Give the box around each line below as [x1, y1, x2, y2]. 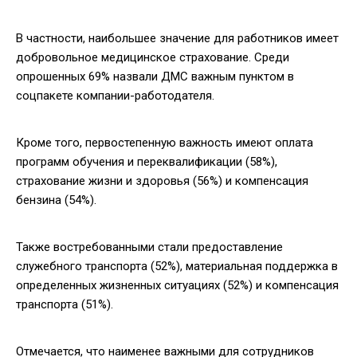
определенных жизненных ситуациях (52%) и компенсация [16, 277, 339, 292]
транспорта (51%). [16, 296, 113, 312]
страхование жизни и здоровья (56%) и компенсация [16, 173, 308, 188]
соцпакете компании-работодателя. [16, 88, 214, 103]
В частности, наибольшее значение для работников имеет [16, 30, 339, 45]
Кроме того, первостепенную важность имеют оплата [16, 135, 313, 150]
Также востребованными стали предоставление [16, 239, 283, 254]
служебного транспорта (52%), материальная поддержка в [16, 258, 338, 273]
